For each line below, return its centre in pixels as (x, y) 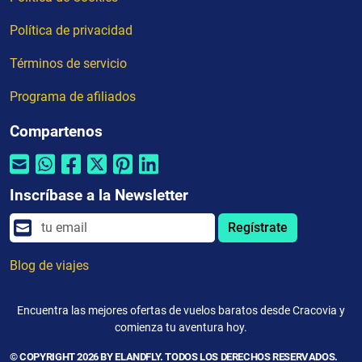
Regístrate (258, 228)
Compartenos (56, 132)
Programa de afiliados (73, 97)
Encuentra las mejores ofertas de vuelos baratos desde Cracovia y (181, 311)
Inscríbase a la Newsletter (99, 196)
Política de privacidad (71, 31)
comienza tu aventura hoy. (181, 328)
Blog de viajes (49, 266)
